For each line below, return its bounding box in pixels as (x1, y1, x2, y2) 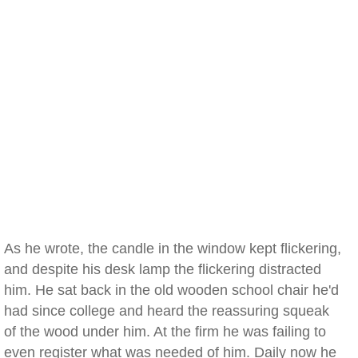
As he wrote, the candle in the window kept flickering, (4, 241, 341, 257)
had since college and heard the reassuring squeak (4, 303, 329, 319)
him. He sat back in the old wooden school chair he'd (4, 282, 339, 298)
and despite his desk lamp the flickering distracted (4, 261, 321, 277)
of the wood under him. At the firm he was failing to (4, 324, 326, 340)
